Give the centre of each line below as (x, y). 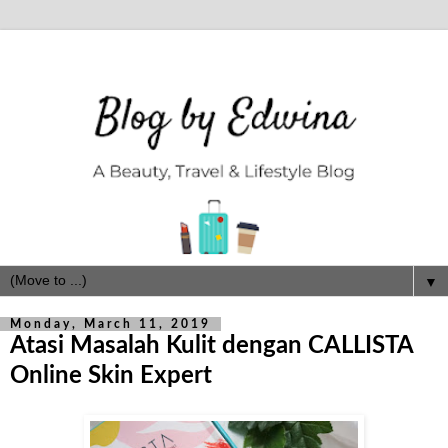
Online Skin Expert (111, 376)
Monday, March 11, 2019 (110, 324)
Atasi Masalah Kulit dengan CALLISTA (211, 346)
